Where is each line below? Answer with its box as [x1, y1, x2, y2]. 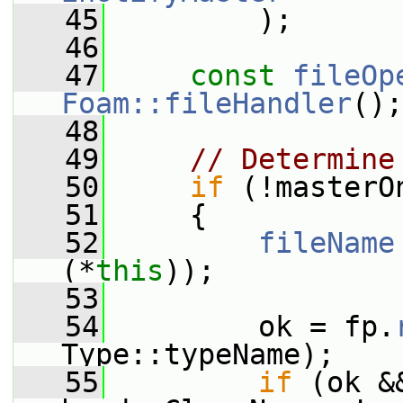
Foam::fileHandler [61, 87, 352, 120]
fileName [258, 227, 395, 259]
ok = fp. [104, 310, 395, 343]
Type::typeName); [61, 338, 335, 371]
